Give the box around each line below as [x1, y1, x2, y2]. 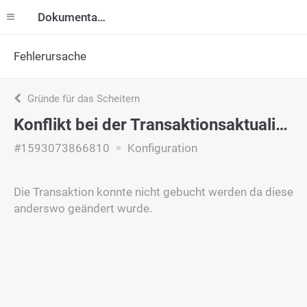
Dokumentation [97, 10, 106, 24]
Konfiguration [125, 141, 197, 155]
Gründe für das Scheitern [25, 93, 140, 105]
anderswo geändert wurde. [14, 201, 152, 215]
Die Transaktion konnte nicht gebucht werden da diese [14, 185, 293, 199]
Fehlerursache [14, 49, 86, 63]
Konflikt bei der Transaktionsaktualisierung [275, 115, 288, 134]
